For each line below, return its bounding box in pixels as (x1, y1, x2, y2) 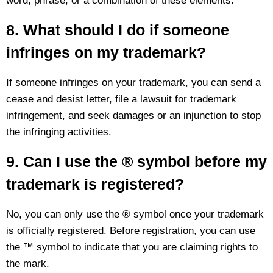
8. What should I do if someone (6, 21, 229, 38)
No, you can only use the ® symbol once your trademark (6, 208, 264, 220)
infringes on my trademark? (6, 43, 206, 61)
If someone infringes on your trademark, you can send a (6, 76, 261, 88)
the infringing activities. (6, 126, 112, 138)
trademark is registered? (6, 175, 184, 193)
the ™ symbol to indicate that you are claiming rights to (6, 241, 258, 253)
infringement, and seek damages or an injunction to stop (6, 109, 261, 121)
